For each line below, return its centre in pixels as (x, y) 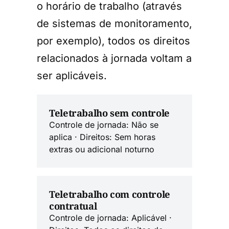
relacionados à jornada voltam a (114, 58)
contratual (73, 205)
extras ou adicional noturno (102, 149)
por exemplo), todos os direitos (113, 41)
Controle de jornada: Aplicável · (110, 217)
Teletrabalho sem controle (109, 112)
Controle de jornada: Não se (104, 124)
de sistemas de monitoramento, (114, 23)
